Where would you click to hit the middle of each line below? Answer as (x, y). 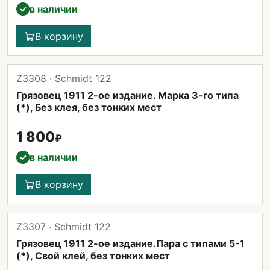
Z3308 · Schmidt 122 (64, 78)
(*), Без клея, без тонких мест (89, 107)
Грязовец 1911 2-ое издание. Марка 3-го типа (127, 95)
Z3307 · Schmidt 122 (64, 227)
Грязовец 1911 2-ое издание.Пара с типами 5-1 (130, 243)
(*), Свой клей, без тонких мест (93, 256)
